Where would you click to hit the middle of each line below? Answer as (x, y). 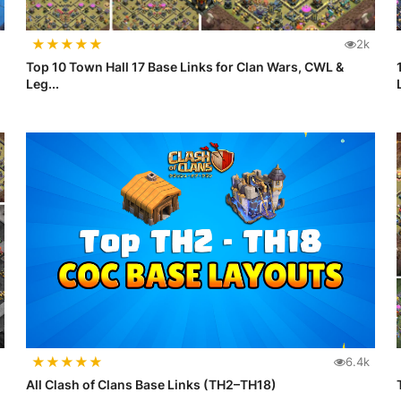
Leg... (43, 83)
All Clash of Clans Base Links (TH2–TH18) (152, 384)
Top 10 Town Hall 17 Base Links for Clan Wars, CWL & (185, 66)
